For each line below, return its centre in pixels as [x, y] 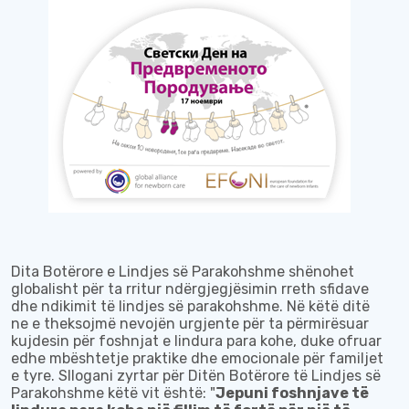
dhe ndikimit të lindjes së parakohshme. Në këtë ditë [190, 306]
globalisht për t [63, 289]
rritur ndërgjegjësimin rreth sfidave [246, 289]
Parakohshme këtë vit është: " [113, 393]
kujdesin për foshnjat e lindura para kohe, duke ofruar [196, 341]
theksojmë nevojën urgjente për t [159, 324]
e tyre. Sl [41, 376]
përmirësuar [326, 324]
